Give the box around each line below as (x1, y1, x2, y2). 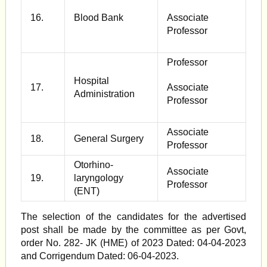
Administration (73, 89, 135, 99)
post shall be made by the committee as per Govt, (20, 225, 247, 235)
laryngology (73, 173, 123, 183)
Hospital (73, 76, 109, 86)
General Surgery (73, 133, 144, 144)
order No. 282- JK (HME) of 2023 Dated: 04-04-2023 (20, 238, 247, 248)
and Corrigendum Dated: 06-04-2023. (20, 251, 179, 261)
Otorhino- (73, 160, 113, 170)
